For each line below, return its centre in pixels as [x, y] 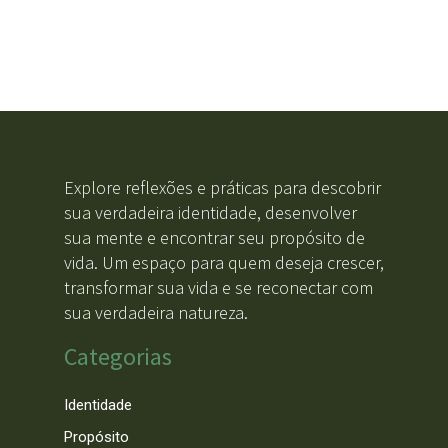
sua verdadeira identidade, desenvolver [210, 213]
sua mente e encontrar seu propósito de [214, 238]
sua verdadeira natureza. [155, 313]
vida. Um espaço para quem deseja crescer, [223, 263]
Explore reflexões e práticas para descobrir [222, 188]
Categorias [117, 357]
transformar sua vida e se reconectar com [218, 288]
